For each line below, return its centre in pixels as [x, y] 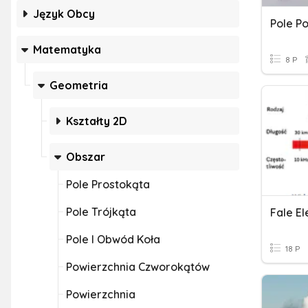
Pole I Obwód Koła [113, 239]
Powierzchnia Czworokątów [138, 267]
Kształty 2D [97, 121]
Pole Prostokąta [108, 184]
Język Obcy [64, 14]
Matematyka [67, 49]
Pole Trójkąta [101, 212]
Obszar [86, 157]
